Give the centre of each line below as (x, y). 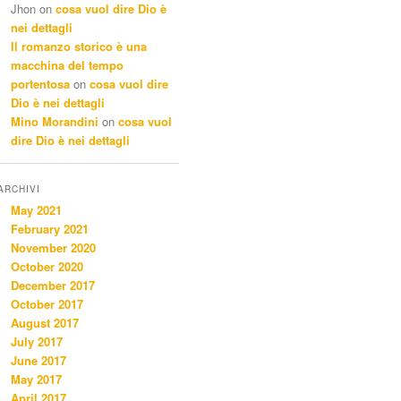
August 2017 (45, 323)
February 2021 (50, 229)
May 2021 (36, 210)
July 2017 (37, 342)
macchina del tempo (67, 65)
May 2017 (36, 380)
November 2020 (53, 248)
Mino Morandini (55, 122)
